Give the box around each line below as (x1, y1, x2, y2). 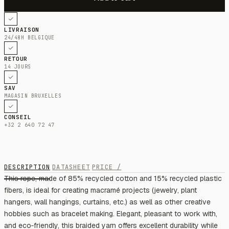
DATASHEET (52, 163, 90, 171)
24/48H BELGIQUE (4, 34, 55, 41)
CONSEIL (4, 113, 32, 121)
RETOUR (4, 55, 28, 62)
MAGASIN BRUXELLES (4, 92, 62, 99)
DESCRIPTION (4, 163, 51, 171)
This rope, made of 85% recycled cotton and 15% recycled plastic (4, 173, 222, 183)
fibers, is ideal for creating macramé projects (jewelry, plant (4, 185, 197, 195)
